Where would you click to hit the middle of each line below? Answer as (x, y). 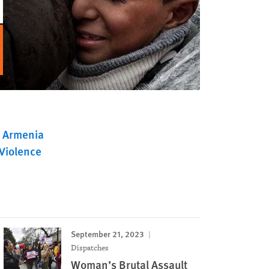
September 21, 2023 (108, 233)
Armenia (23, 134)
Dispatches (90, 247)
